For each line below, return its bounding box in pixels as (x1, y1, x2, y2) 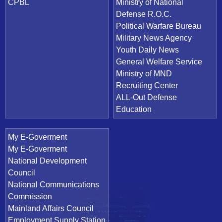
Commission (8, 192, 52, 201)
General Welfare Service (116, 57, 203, 66)
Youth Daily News (116, 45, 179, 54)
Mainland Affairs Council (8, 204, 94, 213)
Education (116, 105, 152, 113)
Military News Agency (116, 33, 192, 42)
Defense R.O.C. (116, 9, 172, 18)
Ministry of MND (116, 69, 172, 78)
